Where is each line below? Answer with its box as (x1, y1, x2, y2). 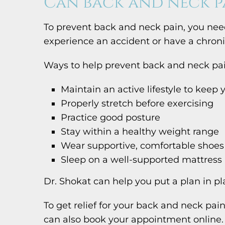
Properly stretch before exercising (61, 97, 214, 109)
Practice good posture (61, 111, 161, 123)
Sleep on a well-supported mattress (61, 154, 222, 165)
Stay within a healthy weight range (61, 126, 219, 137)
